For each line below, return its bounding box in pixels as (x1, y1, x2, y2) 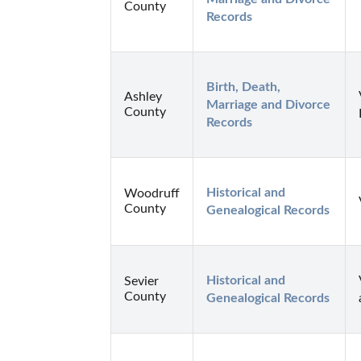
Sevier (124, 274, 159, 288)
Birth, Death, (206, 80, 280, 93)
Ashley (124, 89, 162, 103)
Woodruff (124, 186, 180, 200)
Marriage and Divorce (206, 98, 330, 111)
